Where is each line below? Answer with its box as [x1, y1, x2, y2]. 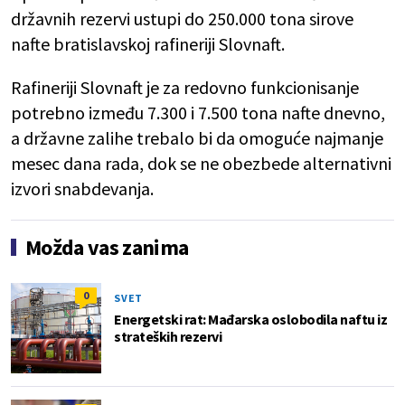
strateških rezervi [114, 327, 221, 346]
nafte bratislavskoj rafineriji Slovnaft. [11, 33, 285, 56]
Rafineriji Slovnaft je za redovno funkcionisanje [11, 76, 359, 99]
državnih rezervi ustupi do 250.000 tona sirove [11, 7, 353, 31]
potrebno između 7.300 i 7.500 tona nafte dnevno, [11, 101, 385, 125]
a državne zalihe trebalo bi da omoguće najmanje [11, 127, 383, 150]
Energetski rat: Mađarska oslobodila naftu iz [114, 310, 387, 329]
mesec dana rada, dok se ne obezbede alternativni [11, 152, 391, 175]
